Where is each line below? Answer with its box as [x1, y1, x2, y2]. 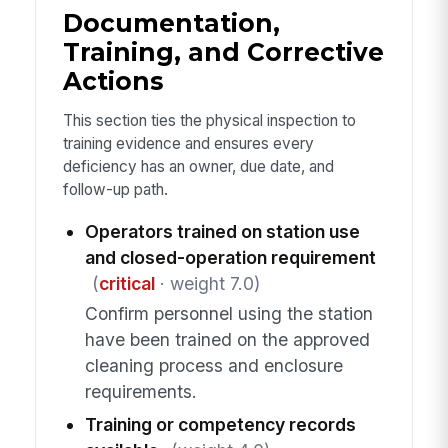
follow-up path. [62, 180, 168, 200]
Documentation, [62, 7, 280, 38]
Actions [62, 65, 163, 96]
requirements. [84, 381, 197, 403]
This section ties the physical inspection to [62, 111, 356, 131]
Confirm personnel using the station [84, 303, 373, 325]
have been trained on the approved [84, 329, 370, 351]
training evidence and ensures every [62, 134, 314, 154]
